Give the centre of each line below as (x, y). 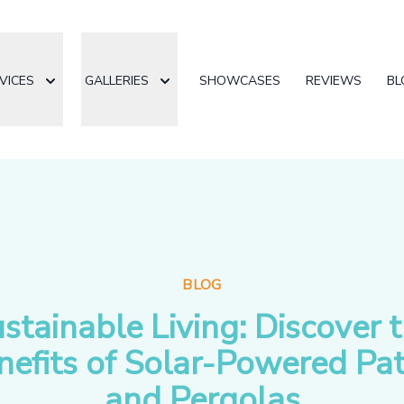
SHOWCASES (240, 81)
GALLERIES (117, 81)
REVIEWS (334, 81)
